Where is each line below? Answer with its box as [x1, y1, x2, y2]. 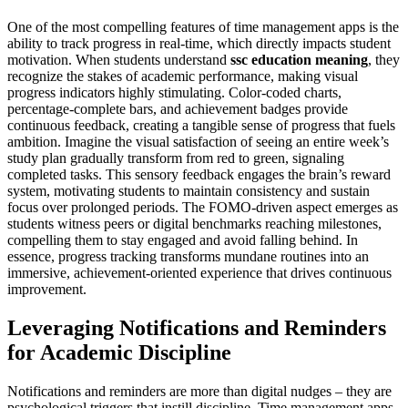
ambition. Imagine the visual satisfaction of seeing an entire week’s [7, 134, 389, 150]
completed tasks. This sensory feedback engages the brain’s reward [7, 167, 391, 183]
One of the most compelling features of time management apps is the [7, 19, 399, 36]
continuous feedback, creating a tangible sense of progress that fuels [7, 117, 395, 134]
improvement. [7, 281, 87, 298]
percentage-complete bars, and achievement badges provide [7, 101, 348, 117]
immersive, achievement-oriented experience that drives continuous [7, 265, 392, 281]
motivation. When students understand [7, 52, 230, 68]
